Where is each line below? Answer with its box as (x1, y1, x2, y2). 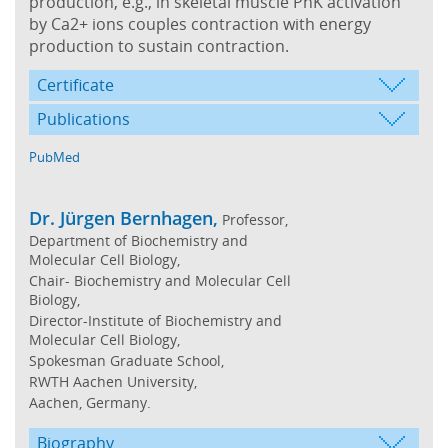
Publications (37, 107, 130, 130)
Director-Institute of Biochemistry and (29, 310, 282, 330)
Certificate (37, 73, 114, 96)
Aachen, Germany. (29, 392, 151, 412)
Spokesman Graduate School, (29, 350, 224, 370)
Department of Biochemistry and (29, 230, 248, 250)
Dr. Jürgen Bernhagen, (29, 205, 218, 230)
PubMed (29, 147, 80, 166)
